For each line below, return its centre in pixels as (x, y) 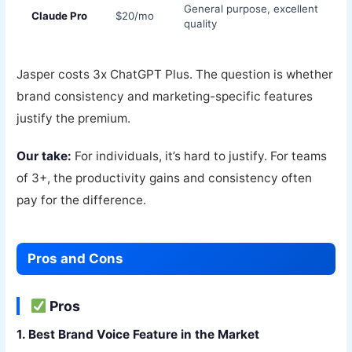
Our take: (44, 156)
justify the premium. (74, 118)
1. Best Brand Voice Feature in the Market (138, 335)
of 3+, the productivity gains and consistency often (165, 178)
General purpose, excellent (251, 8)
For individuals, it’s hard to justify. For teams (200, 156)
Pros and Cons (76, 259)
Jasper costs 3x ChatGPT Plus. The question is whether (175, 74)
